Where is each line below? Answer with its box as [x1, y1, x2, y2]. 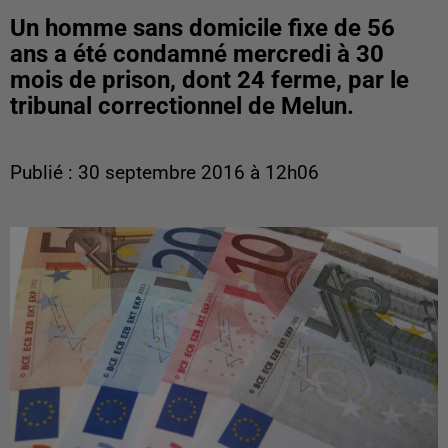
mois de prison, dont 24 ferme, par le [10, 66, 409, 94]
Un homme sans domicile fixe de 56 [10, 14, 395, 42]
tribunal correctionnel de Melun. [10, 92, 354, 120]
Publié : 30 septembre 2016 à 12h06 [10, 162, 319, 184]
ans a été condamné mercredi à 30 [10, 40, 384, 68]
